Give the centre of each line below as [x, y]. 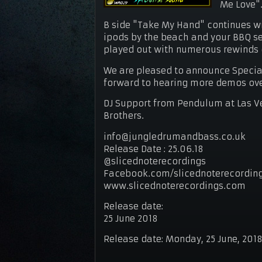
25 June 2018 [131, 218]
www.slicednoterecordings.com [175, 186]
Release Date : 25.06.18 [154, 149]
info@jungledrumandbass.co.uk [175, 137]
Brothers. [124, 116]
